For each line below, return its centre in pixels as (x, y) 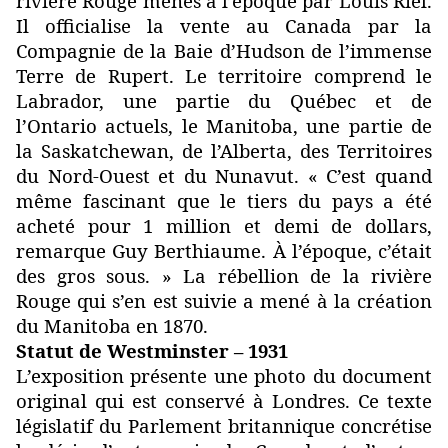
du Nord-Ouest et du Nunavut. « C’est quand (224, 176)
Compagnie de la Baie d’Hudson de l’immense (224, 51)
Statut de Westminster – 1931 (152, 351)
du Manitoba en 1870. (112, 326)
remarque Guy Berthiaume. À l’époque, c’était (224, 251)
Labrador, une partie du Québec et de (224, 101)
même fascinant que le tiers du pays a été (224, 201)
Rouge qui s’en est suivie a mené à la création (224, 301)
